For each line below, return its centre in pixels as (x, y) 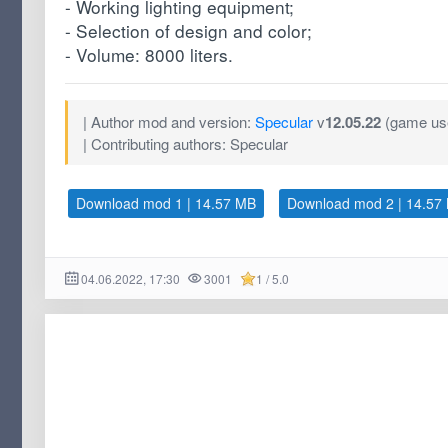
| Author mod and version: (168, 122)
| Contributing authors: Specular (185, 144)
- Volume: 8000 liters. (148, 55)
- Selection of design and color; (188, 31)
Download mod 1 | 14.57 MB (165, 203)
